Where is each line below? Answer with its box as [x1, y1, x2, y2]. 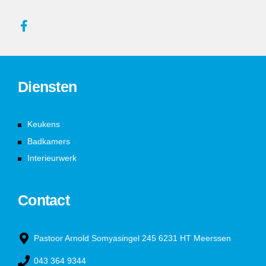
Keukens [27, 119, 60, 129]
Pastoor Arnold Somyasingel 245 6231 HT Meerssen [34, 233, 231, 243]
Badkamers [27, 136, 70, 146]
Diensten [18, 78, 77, 95]
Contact [18, 191, 69, 208]
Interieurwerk [27, 153, 77, 163]
